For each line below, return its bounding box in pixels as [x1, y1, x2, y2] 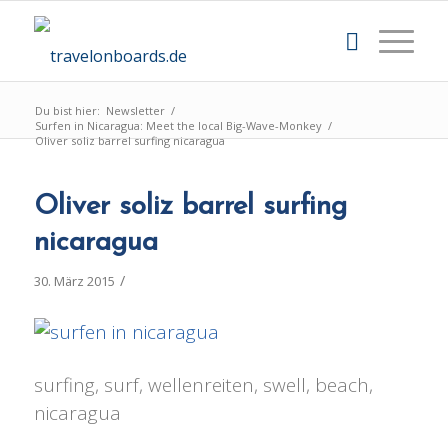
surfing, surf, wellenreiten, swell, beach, [33, 371, 373, 398]
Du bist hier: [34, 103, 100, 118]
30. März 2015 [33, 272, 115, 290]
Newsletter [105, 103, 165, 118]
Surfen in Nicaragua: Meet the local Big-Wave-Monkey [34, 118, 322, 133]
